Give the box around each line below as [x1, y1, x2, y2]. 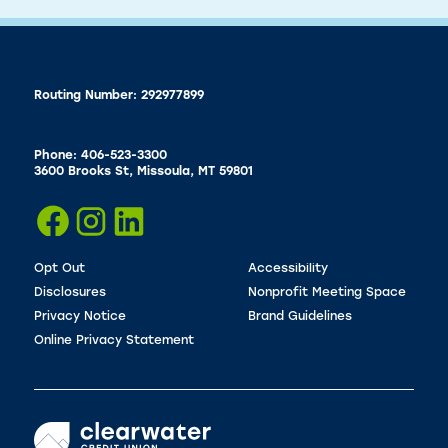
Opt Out [33, 263, 85, 276]
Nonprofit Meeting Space [248, 287, 406, 300]
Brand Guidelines [248, 311, 352, 324]
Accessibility [248, 263, 328, 276]
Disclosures [33, 287, 106, 300]
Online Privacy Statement [33, 335, 194, 348]
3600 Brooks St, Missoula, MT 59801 [33, 166, 253, 179]
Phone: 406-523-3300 [33, 150, 167, 163]
